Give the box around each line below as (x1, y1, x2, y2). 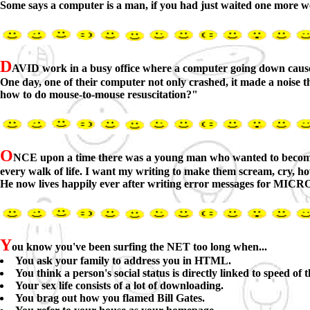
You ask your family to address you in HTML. (15, 255, 231, 266)
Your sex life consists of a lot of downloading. (15, 280, 224, 291)
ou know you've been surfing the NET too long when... (12, 241, 267, 253)
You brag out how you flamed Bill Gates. (15, 292, 205, 304)
